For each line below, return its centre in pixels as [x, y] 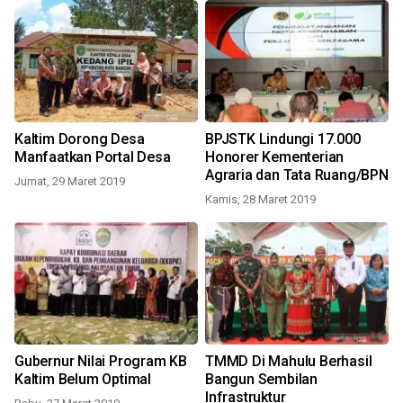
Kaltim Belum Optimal [83, 379]
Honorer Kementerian [275, 157]
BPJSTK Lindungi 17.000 [283, 139]
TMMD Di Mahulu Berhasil [289, 361]
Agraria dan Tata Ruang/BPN [297, 175]
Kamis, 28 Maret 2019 [260, 199]
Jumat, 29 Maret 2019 [70, 181]
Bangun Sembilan [261, 379]
